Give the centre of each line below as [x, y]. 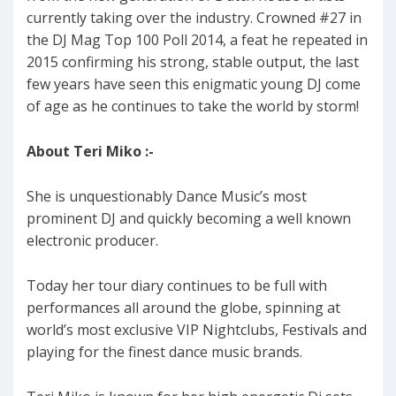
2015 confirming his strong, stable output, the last [193, 62]
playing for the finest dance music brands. [164, 352]
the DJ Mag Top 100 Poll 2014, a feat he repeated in [197, 40]
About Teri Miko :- [90, 152]
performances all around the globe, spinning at [183, 308]
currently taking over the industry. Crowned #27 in [194, 18]
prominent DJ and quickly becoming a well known [189, 219]
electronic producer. [92, 241]
